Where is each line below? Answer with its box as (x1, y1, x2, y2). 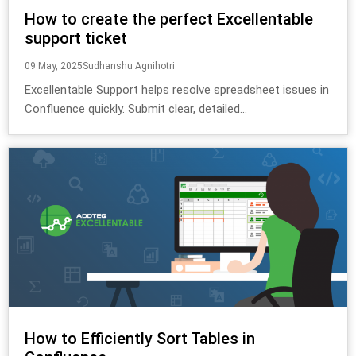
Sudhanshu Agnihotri (83, 60, 175, 72)
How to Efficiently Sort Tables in (25, 328, 255, 348)
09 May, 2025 (25, 60, 83, 72)
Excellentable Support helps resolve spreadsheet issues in (25, 82, 329, 97)
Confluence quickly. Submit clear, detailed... (25, 101, 247, 116)
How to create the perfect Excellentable (25, 9, 313, 29)
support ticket (25, 28, 127, 48)
